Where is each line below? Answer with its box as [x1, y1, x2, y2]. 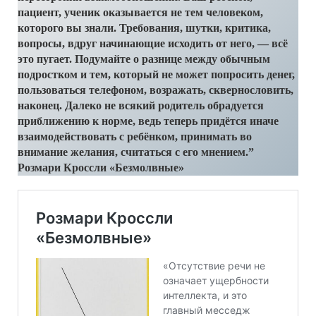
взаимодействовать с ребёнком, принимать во [18, 130, 252, 142]
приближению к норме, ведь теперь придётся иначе [18, 114, 279, 127]
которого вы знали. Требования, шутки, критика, [18, 21, 271, 34]
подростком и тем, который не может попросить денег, [18, 68, 295, 80]
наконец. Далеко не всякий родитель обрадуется [18, 99, 264, 111]
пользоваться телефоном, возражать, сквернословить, [18, 83, 293, 96]
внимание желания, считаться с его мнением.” [18, 145, 254, 158]
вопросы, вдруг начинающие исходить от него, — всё [18, 37, 288, 49]
